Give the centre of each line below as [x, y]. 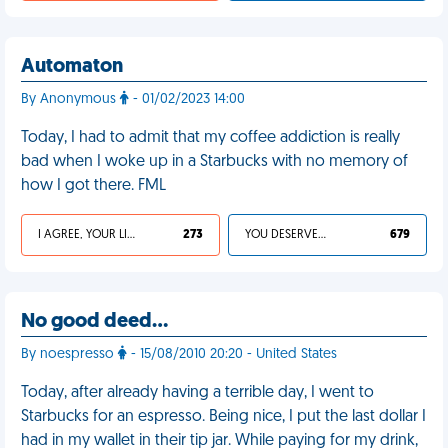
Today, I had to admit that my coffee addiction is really [210, 138]
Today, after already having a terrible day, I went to [197, 393]
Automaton [72, 67]
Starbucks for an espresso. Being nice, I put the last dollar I [223, 417]
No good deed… [94, 322]
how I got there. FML [93, 186]
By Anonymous [70, 99]
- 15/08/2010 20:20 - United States [232, 354]
